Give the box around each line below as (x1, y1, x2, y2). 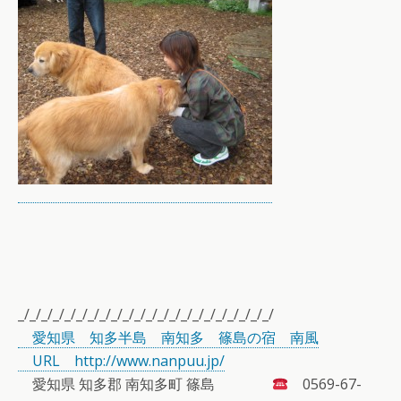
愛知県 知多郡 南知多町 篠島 (18, 374, 272, 394)
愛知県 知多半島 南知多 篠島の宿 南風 (18, 328, 319, 347)
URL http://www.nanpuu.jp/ (18, 351, 225, 371)
